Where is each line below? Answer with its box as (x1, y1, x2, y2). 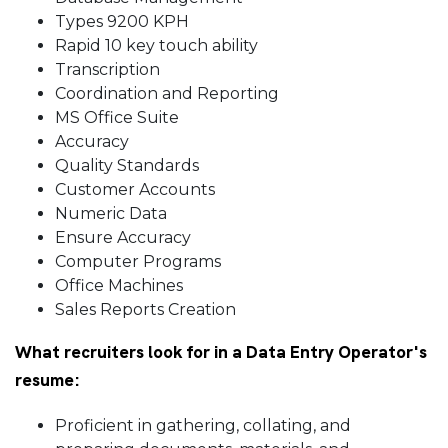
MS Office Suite (55, 108, 183, 128)
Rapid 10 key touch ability (55, 36, 262, 56)
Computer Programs (55, 252, 221, 272)
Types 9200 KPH (55, 12, 193, 32)
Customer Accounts (55, 180, 215, 200)
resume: (15, 369, 85, 392)
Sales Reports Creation (55, 300, 236, 320)
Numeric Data (55, 204, 167, 224)
